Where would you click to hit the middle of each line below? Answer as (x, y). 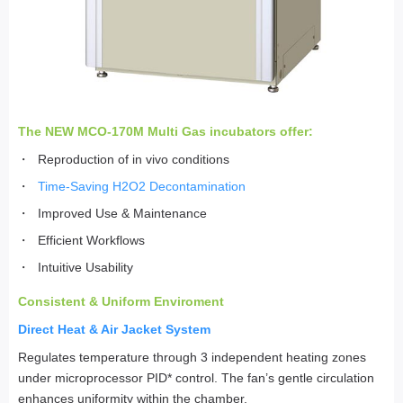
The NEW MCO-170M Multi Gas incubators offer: (166, 132)
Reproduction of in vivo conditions (134, 160)
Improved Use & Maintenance (123, 214)
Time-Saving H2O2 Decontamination (142, 187)
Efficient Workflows (92, 241)
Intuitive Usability (86, 268)
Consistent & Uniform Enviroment (121, 302)
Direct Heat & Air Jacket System (114, 330)
